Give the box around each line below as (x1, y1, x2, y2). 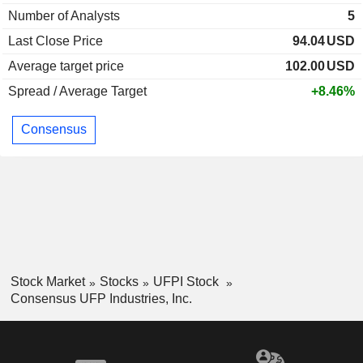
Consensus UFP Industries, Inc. (10, 291, 192, 305)
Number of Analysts (8, 8, 120, 23)
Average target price (8, 58, 124, 73)
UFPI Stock (152, 274, 222, 288)
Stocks (99, 274, 139, 288)
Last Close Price (8, 33, 103, 48)
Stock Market (10, 274, 85, 288)
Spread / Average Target (8, 83, 147, 98)
